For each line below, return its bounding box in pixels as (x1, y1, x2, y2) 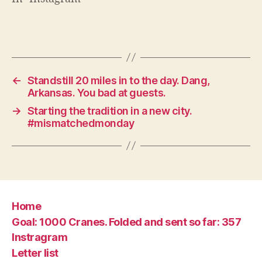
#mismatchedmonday (27, 116, 135, 129)
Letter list (12, 246, 58, 259)
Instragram (12, 231, 68, 243)
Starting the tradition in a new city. (27, 104, 192, 117)
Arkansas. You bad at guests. (27, 86, 166, 99)
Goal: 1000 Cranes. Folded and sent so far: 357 (12, 215, 242, 228)
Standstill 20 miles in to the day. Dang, (27, 74, 210, 87)
